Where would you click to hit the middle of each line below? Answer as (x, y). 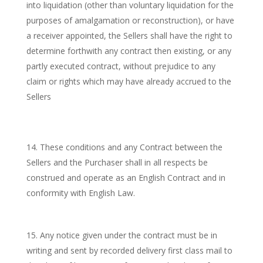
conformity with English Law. (80, 193)
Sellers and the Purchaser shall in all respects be (117, 162)
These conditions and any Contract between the (131, 147)
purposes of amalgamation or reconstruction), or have (130, 20)
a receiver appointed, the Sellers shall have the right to (129, 36)
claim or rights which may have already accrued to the (129, 81)
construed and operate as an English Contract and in (126, 178)
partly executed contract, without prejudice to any (121, 66)
